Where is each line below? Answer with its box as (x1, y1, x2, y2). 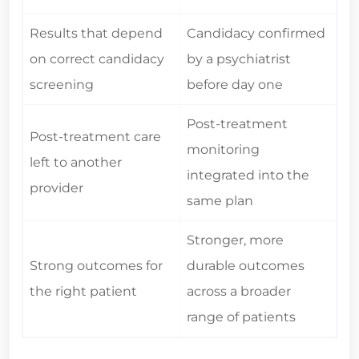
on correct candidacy (30, 51, 164, 67)
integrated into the (187, 167, 309, 184)
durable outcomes (187, 258, 305, 274)
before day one (187, 77, 283, 93)
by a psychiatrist (187, 51, 291, 67)
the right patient (30, 284, 137, 300)
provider (30, 180, 83, 196)
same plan (187, 193, 253, 209)
